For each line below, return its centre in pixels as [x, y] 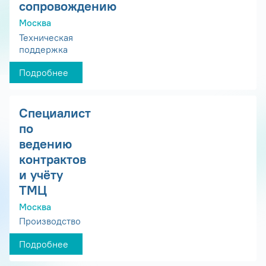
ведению [45, 143]
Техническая [46, 37]
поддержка [43, 49]
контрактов [53, 159]
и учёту [41, 174]
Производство [50, 221]
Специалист [55, 113]
